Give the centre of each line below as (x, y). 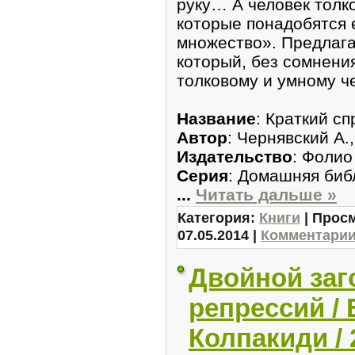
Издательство (235, 156)
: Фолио (323, 156)
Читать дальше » (266, 194)
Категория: (218, 217)
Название (216, 118)
